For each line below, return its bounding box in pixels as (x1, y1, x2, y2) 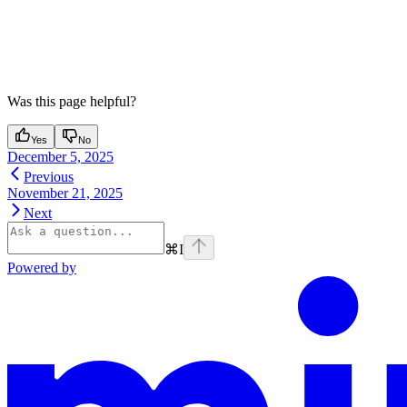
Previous (24, 169, 74, 185)
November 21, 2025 (7, 185, 123, 202)
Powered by (7, 260, 76, 276)
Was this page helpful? (7, 94, 136, 110)
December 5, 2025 (7, 149, 114, 165)
